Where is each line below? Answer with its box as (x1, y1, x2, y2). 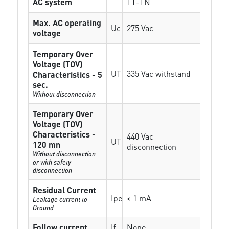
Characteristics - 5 (33, 69, 103, 80)
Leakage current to (33, 195, 88, 203)
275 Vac (127, 22, 154, 33)
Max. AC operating (33, 17, 102, 28)
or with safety (33, 157, 72, 166)
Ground (33, 203, 54, 212)
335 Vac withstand (127, 68, 191, 79)
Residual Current (33, 185, 97, 195)
